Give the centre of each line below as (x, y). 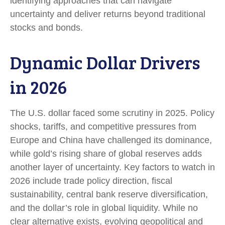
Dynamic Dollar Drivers (105, 62)
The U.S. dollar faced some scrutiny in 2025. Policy (112, 113)
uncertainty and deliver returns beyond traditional (108, 14)
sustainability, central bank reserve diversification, (109, 195)
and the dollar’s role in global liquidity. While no (104, 208)
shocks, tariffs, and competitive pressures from (103, 127)
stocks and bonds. (46, 28)
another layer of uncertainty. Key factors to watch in (113, 167)
